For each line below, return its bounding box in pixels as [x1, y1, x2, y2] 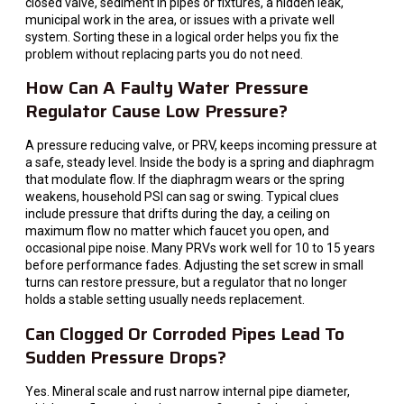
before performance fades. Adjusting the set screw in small [25, 258, 363, 273]
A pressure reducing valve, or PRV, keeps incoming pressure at [25, 138, 377, 153]
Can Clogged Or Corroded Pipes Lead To [25, 318, 344, 348]
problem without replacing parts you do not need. [25, 47, 303, 62]
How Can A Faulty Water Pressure [25, 73, 308, 103]
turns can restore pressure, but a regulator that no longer [25, 275, 347, 290]
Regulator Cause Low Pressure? [25, 96, 288, 126]
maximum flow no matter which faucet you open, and [25, 224, 329, 239]
